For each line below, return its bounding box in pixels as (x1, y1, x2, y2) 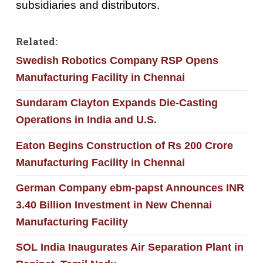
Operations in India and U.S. (15, 114, 157, 126)
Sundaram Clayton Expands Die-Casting (15, 97, 218, 109)
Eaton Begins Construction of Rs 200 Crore (15, 139, 233, 151)
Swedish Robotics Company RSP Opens (15, 55, 218, 67)
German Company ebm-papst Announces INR (15, 182, 244, 194)
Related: (15, 35, 58, 49)
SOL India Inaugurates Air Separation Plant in (15, 241, 244, 254)
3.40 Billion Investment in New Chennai (15, 199, 212, 211)
